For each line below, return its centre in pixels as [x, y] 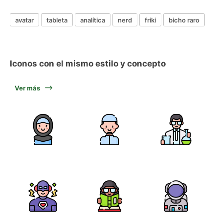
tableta [57, 20]
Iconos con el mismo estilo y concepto [88, 64]
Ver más [27, 88]
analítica [93, 20]
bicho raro [184, 20]
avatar [24, 20]
